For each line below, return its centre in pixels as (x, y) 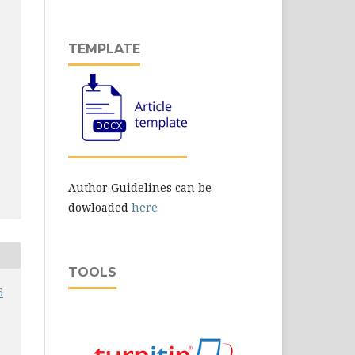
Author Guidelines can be (140, 188)
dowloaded (100, 208)
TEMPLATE (104, 49)
